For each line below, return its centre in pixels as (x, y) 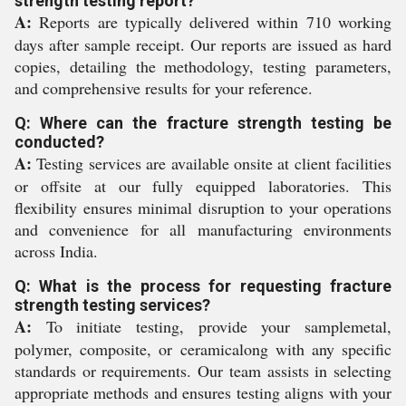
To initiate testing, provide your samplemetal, (212, 326)
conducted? (59, 142)
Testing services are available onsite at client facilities (212, 163)
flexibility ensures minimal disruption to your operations (203, 208)
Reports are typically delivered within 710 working (212, 22)
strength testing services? (112, 305)
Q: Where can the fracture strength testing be (203, 123)
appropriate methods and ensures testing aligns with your (203, 392)
